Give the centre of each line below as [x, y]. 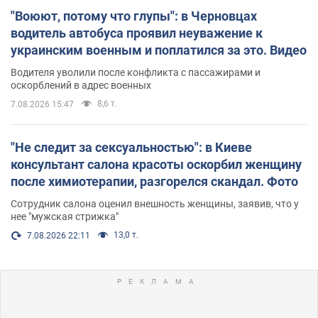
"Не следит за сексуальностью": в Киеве [131, 147]
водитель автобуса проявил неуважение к [137, 33]
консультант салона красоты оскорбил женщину [156, 164]
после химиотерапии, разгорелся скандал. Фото [154, 181]
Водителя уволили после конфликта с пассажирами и [136, 72]
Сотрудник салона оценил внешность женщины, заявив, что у [155, 203]
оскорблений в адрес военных [81, 85]
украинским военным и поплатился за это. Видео [159, 50]
